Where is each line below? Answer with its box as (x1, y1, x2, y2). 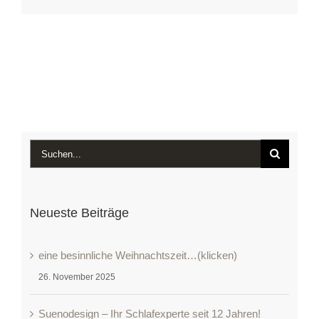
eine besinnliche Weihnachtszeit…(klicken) (38, 249, 237, 262)
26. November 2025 (38, 272, 115, 283)
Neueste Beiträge (29, 206, 129, 221)
